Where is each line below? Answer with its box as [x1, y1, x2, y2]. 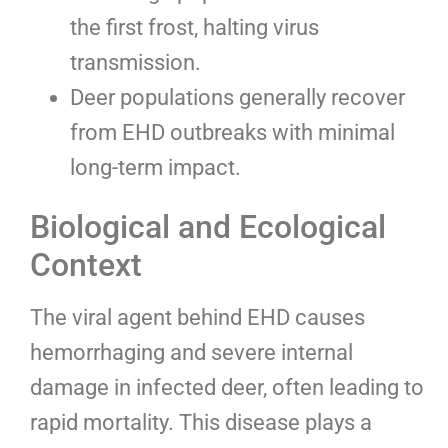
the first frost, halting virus [70, 15, 319, 41]
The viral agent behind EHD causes [30, 305, 365, 331]
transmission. [70, 50, 201, 76]
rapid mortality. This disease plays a [30, 410, 372, 436]
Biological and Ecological [30, 208, 386, 247]
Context [30, 246, 142, 285]
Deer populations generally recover [70, 85, 405, 111]
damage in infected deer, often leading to [30, 375, 424, 401]
